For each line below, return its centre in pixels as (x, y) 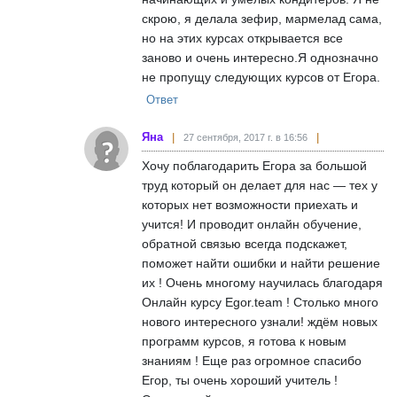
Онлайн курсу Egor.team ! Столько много (260, 302)
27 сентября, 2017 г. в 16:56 (245, 137)
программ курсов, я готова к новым (244, 341)
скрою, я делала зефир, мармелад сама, (262, 18)
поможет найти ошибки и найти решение (261, 263)
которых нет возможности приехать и (250, 204)
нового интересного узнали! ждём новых (260, 321)
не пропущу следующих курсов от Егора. (261, 77)
